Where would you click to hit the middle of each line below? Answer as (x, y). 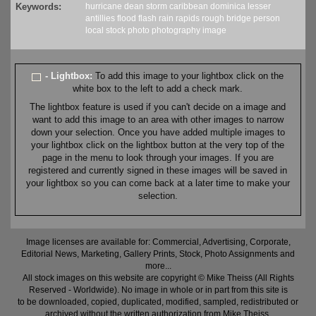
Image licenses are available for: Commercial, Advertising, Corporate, (158, 242)
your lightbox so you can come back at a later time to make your (158, 183)
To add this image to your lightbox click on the (190, 76)
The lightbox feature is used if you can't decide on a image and (158, 107)
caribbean (189, 7)
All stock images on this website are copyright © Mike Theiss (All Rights (158, 278)
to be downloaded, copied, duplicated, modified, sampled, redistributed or (158, 302)
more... (158, 266)
